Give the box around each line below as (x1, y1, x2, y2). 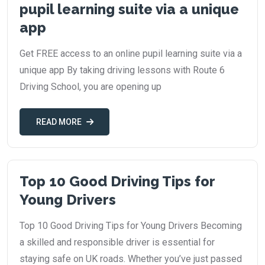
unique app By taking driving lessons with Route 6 (20, 64, 225, 76)
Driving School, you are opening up (20, 81, 161, 92)
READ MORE (35, 117, 82, 127)
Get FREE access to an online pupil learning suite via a (20, 48, 242, 59)
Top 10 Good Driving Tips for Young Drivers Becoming (20, 220, 242, 231)
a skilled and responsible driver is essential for (20, 237, 215, 248)
